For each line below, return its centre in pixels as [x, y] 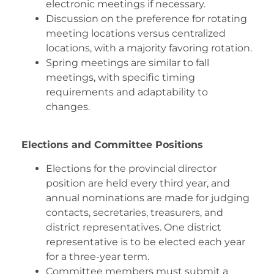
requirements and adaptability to [127, 92]
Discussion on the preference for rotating [146, 18]
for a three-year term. [98, 256]
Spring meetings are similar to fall [128, 62]
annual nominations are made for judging [148, 198]
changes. [68, 106]
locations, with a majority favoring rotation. [149, 48]
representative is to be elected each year [146, 242]
